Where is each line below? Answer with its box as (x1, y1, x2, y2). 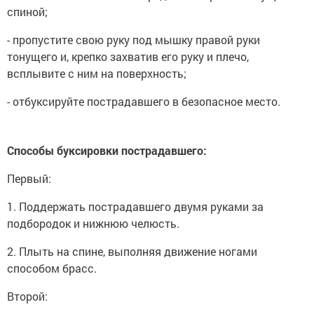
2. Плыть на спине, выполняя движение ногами (7, 244, 257, 259)
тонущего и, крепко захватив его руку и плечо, (7, 49, 249, 64)
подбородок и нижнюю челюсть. (7, 216, 179, 231)
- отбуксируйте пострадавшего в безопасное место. (7, 94, 280, 109)
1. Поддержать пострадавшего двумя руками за (7, 199, 264, 214)
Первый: (7, 171, 51, 186)
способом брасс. (7, 261, 97, 275)
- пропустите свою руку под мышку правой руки (7, 32, 260, 47)
